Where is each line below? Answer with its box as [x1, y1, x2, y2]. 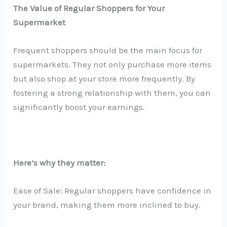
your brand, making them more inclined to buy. [13, 200, 201, 210]
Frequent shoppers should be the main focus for [13, 45, 203, 55]
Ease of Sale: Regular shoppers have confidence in [13, 185, 212, 196]
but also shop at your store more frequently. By [13, 73, 196, 84]
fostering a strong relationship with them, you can [13, 87, 211, 98]
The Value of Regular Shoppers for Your [13, 3, 165, 13]
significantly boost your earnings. [13, 101, 145, 112]
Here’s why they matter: [13, 158, 106, 168]
